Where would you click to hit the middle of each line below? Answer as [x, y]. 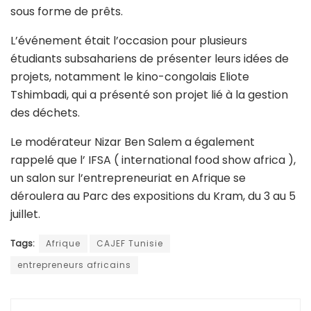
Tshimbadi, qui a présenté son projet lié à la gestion [149, 94]
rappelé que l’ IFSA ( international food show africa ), [153, 160]
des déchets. [45, 112]
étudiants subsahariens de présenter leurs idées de [150, 58]
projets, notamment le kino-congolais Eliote [130, 76]
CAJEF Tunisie [130, 243]
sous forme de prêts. [67, 11]
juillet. [25, 214]
